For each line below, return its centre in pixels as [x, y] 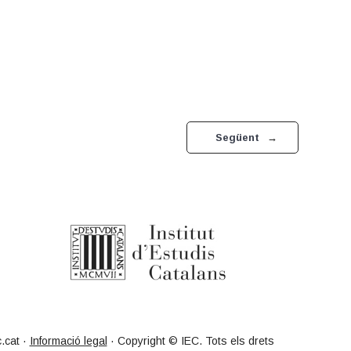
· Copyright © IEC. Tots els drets [190, 341]
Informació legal [68, 341]
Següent [237, 137]
